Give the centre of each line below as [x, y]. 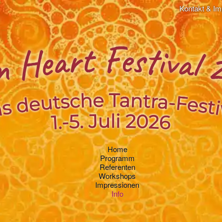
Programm [117, 158]
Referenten [117, 167]
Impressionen [117, 185]
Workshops [117, 176]
